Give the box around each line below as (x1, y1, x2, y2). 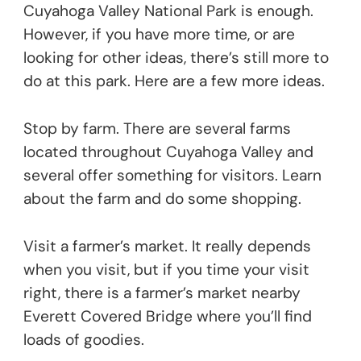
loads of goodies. (23, 329, 144, 350)
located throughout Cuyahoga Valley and (23, 141, 313, 162)
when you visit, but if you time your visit (23, 259, 309, 280)
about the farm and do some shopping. (23, 188, 301, 209)
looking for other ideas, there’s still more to (23, 47, 329, 68)
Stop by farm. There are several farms (23, 118, 291, 139)
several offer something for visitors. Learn (23, 164, 322, 185)
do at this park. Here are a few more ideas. (23, 70, 325, 91)
